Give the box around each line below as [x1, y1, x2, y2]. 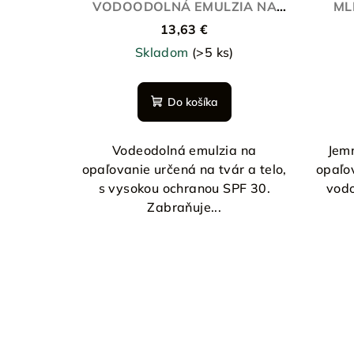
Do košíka [167, 94, 218, 109]
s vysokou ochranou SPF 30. [98, 179, 270, 196]
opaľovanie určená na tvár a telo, [81, 160, 287, 177]
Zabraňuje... [147, 198, 222, 215]
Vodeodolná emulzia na [112, 141, 257, 158]
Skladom [134, 43, 192, 60]
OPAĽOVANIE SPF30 [119, 17, 250, 33]
